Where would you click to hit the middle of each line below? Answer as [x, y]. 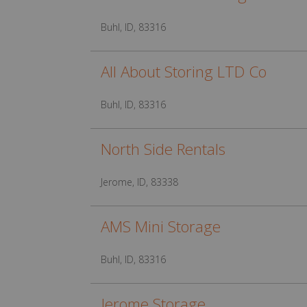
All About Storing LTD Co [184, 72]
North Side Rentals [163, 149]
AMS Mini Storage [161, 226]
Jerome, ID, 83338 [139, 182]
